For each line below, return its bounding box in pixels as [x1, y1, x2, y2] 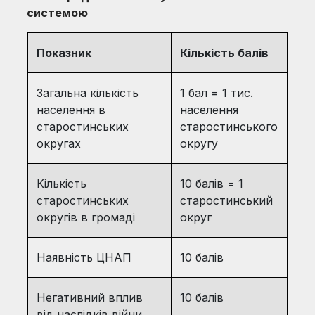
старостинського [179, 120, 278, 134]
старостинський [179, 193, 273, 207]
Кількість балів [179, 46, 269, 60]
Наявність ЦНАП [36, 250, 131, 264]
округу [179, 136, 225, 150]
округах [36, 136, 81, 150]
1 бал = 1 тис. [179, 86, 253, 100]
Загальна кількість [36, 86, 139, 100]
